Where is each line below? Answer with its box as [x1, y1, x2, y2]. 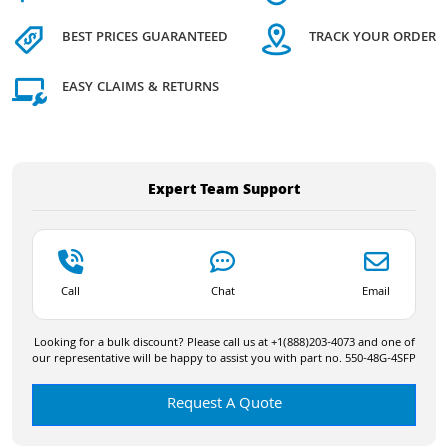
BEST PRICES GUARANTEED [62, 27, 228, 50]
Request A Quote [166, 391, 282, 418]
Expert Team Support [148, 178, 300, 203]
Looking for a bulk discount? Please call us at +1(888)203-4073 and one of [33, 333, 415, 353]
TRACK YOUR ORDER [309, 27, 436, 50]
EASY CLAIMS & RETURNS [62, 77, 219, 100]
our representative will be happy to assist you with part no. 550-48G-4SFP [32, 349, 416, 369]
